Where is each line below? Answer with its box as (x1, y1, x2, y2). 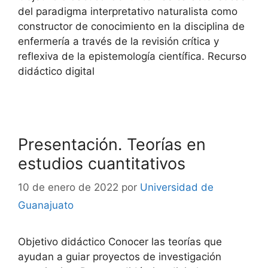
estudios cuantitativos (18, 153, 185, 173)
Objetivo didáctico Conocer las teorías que (18, 236, 222, 248)
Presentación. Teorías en (18, 134, 206, 154)
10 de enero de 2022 (18, 181, 118, 193)
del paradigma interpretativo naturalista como (18, 5, 237, 17)
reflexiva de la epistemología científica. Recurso (18, 50, 246, 62)
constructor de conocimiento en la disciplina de (18, 20, 245, 32)
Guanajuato (18, 199, 74, 211)
